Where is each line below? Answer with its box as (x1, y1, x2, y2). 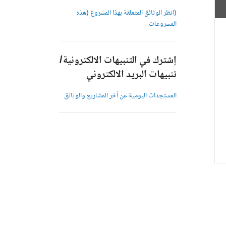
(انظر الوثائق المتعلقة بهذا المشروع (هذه (76, 7, 177, 19)
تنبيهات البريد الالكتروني (86, 67, 177, 84)
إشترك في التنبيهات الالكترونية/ (59, 52, 177, 70)
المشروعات (148, 18, 177, 30)
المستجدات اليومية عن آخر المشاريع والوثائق (64, 90, 177, 102)
